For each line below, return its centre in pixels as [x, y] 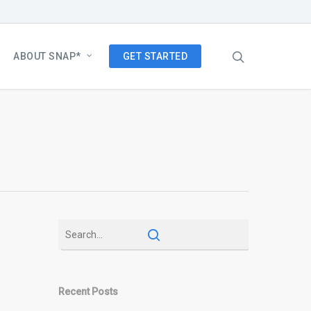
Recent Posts [89, 292]
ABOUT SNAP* [47, 56]
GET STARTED [155, 56]
